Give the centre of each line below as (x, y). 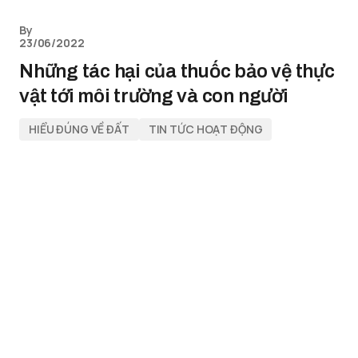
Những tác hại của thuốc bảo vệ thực (177, 71)
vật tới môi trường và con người (154, 96)
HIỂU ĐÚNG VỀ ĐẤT (79, 129)
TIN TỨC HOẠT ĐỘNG (205, 129)
